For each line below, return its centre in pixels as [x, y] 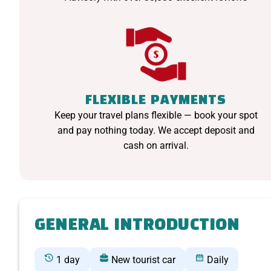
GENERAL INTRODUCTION [137, 226]
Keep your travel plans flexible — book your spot [156, 116]
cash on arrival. [156, 146]
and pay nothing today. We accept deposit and [156, 131]
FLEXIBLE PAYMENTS [156, 101]
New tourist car [143, 260]
